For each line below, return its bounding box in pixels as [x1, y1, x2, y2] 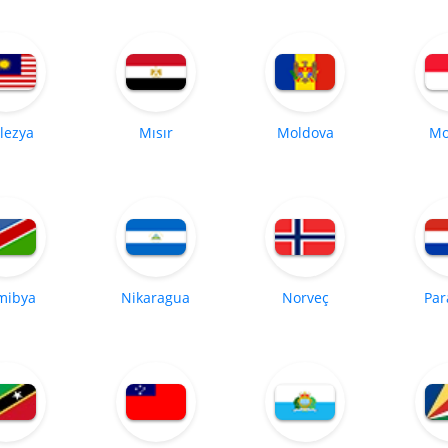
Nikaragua [121, 287, 191, 307]
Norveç [281, 287, 329, 307]
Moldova [276, 122, 334, 142]
